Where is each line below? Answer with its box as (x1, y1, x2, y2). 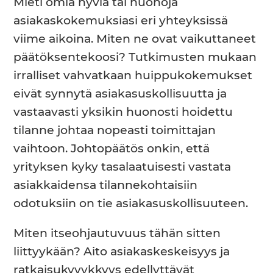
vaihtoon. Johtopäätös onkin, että (13, 143, 210, 155)
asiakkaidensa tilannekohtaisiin (13, 179, 198, 191)
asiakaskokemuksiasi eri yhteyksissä (13, 15, 229, 27)
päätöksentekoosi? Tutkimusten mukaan (13, 51, 257, 63)
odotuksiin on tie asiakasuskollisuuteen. (13, 197, 249, 210)
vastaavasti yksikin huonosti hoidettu (13, 106, 233, 118)
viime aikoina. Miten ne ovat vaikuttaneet (13, 33, 257, 45)
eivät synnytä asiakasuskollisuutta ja (13, 88, 227, 100)
